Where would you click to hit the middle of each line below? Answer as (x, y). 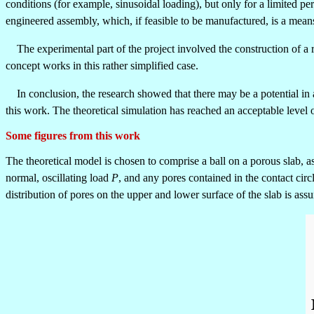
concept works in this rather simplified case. (102, 66)
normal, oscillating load (59, 178)
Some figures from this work (73, 136)
